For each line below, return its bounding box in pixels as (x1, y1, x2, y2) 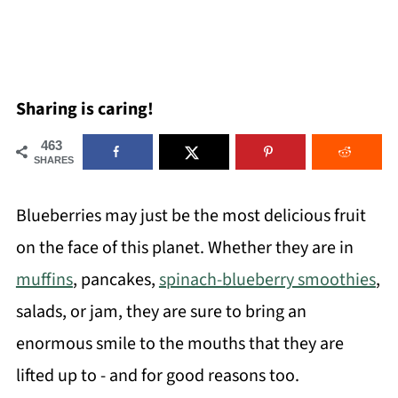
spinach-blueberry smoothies (158, 267, 376, 292)
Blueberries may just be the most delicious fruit (15, 203, 366, 228)
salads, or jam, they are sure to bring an (15, 299, 306, 324)
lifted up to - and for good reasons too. (15, 363, 299, 388)
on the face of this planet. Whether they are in (15, 235, 354, 260)
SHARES (33, 155, 74, 165)
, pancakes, (72, 267, 159, 292)
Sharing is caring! (15, 97, 154, 122)
